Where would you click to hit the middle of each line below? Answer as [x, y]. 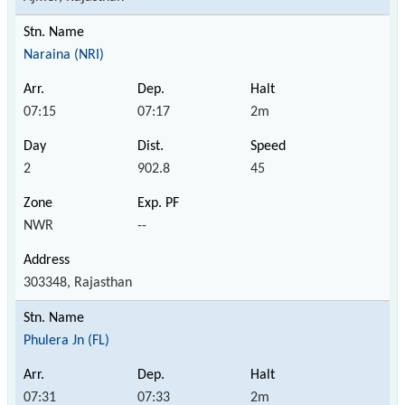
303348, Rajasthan [78, 283]
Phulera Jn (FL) [66, 340]
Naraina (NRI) [64, 55]
